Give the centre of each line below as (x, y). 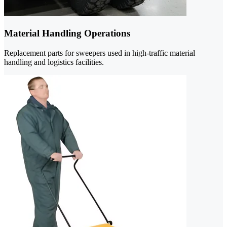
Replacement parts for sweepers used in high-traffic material (100, 53)
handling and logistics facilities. (54, 62)
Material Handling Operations (67, 33)
